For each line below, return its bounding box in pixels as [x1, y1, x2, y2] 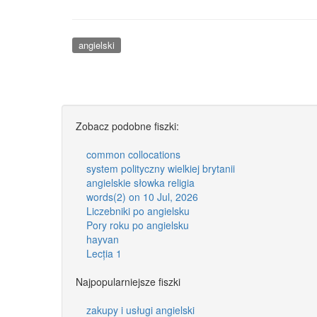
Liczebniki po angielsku [86, 203, 190, 218]
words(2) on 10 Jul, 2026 [86, 189, 198, 204]
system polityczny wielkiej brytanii [86, 161, 235, 175]
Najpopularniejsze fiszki [76, 274, 180, 289]
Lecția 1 [86, 246, 122, 260]
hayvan [86, 231, 119, 246]
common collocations [86, 146, 180, 161]
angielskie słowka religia [86, 175, 195, 190]
